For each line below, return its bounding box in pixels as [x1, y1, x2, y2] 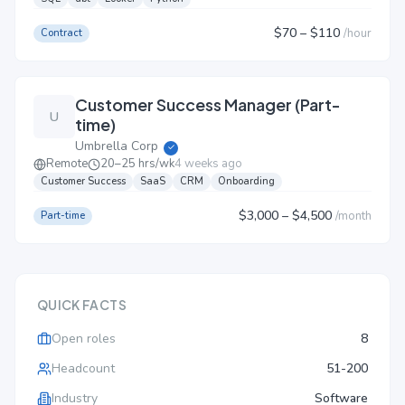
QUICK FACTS [37, 297, 127, 313]
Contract [41, 25, 82, 40]
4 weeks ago [174, 155, 242, 172]
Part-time [41, 208, 85, 222]
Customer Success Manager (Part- [75, 94, 342, 115]
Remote [46, 155, 88, 172]
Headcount [52, 360, 115, 377]
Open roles [52, 330, 116, 347]
